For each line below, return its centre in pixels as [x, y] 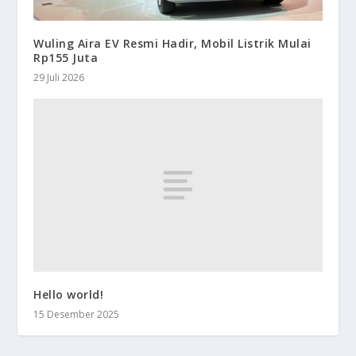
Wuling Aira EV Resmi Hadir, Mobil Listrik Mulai [172, 44]
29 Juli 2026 [59, 78]
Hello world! [69, 295]
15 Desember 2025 [77, 315]
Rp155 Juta [66, 58]
